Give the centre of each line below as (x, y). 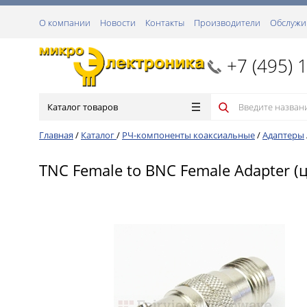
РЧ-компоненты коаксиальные (188, 135)
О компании (65, 23)
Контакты (165, 23)
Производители (227, 23)
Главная (56, 135)
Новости (118, 23)
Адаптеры (283, 135)
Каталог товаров (83, 107)
